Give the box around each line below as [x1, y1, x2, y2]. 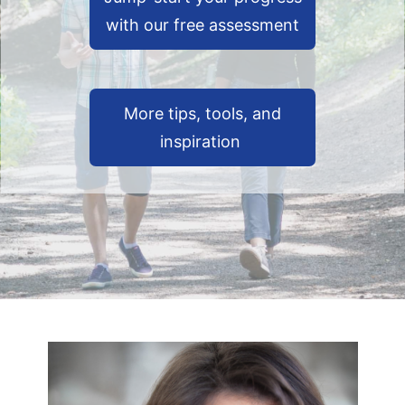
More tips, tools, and [124, 103, 281, 123]
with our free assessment [106, 14, 299, 34]
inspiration [160, 131, 245, 151]
